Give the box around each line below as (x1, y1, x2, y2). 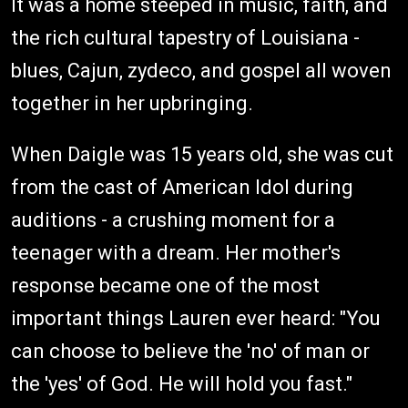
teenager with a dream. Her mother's (11, 240, 341, 264)
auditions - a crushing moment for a (11, 208, 335, 231)
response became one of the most (11, 273, 320, 297)
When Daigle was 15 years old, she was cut (11, 142, 393, 166)
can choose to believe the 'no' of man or (11, 339, 370, 362)
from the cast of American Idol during (11, 175, 353, 199)
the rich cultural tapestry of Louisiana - (11, 25, 360, 49)
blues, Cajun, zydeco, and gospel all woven (11, 58, 392, 82)
